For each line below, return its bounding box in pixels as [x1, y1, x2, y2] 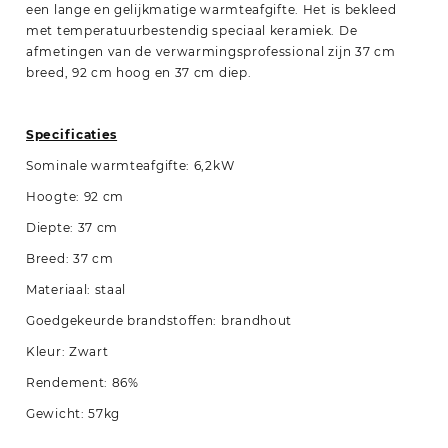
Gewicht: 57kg [26, 406, 121, 421]
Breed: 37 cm [26, 251, 114, 266]
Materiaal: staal [26, 282, 127, 297]
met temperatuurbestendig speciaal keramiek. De [26, 23, 358, 38]
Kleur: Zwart [26, 344, 109, 359]
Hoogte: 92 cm [26, 189, 125, 204]
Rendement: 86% [26, 375, 139, 390]
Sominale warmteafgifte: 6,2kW [26, 158, 235, 173]
